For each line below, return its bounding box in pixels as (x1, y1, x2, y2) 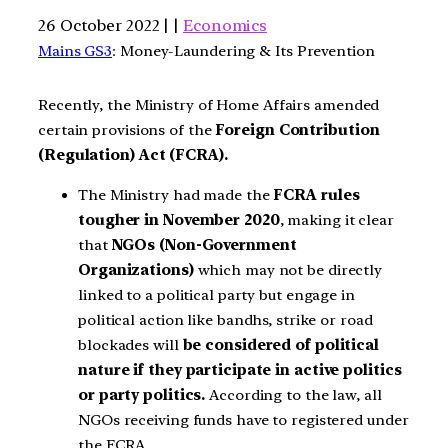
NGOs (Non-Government (111, 235, 297, 254)
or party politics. (78, 385, 206, 404)
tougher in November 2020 (78, 210, 280, 229)
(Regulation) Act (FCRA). (38, 146, 228, 165)
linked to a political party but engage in (78, 285, 355, 304)
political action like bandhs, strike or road (78, 310, 373, 329)
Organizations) (78, 260, 194, 279)
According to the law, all (205, 385, 382, 404)
